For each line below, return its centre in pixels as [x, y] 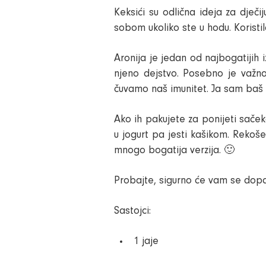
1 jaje [146, 242]
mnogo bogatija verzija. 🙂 [174, 151]
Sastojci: [132, 211]
